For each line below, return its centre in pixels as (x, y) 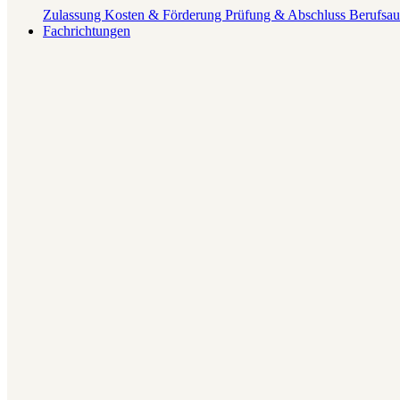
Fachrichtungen (87, 31)
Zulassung (74, 15)
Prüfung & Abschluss (287, 15)
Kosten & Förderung (165, 15)
